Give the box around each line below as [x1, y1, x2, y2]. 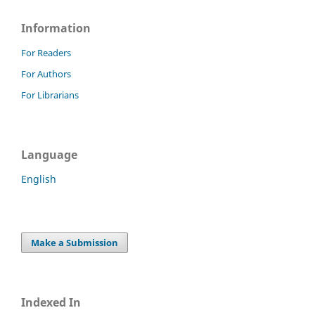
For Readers [21, 46, 71, 59]
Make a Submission [31, 236, 119, 249]
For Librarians [21, 88, 79, 101]
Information [21, 20, 91, 37]
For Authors [21, 67, 71, 80]
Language [21, 146, 77, 162]
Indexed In [21, 294, 81, 310]
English [21, 172, 56, 186]
